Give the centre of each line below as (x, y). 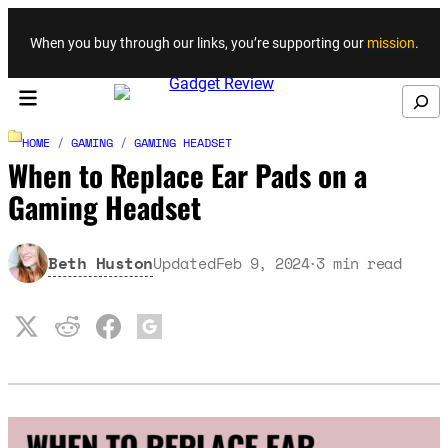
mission (390, 42)
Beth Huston (100, 262)
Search (416, 96)
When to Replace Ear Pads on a (187, 175)
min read (367, 262)
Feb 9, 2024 (262, 262)
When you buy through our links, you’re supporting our (198, 42)
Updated (184, 262)
